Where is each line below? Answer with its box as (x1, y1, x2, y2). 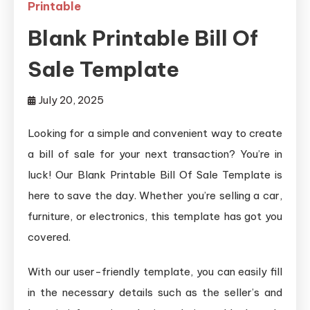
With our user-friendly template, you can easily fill (28, 264, 282, 278)
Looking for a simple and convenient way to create (28, 126, 282, 140)
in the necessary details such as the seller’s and (28, 285, 282, 299)
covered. (28, 230, 71, 244)
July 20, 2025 (39, 93, 104, 107)
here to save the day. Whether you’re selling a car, (28, 188, 282, 202)
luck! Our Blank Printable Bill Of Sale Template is (28, 167, 282, 181)
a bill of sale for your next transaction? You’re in (28, 147, 282, 161)
